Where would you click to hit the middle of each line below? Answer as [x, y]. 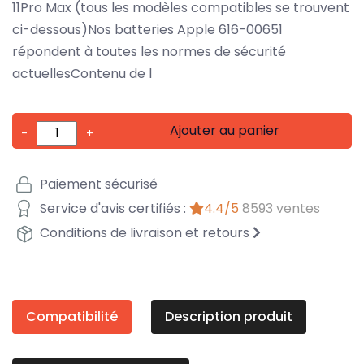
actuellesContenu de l [82, 73]
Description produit [229, 316]
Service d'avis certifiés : [113, 209]
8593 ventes [281, 209]
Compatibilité [72, 316]
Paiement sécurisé [97, 184]
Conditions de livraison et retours [145, 233]
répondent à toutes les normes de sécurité [149, 51]
